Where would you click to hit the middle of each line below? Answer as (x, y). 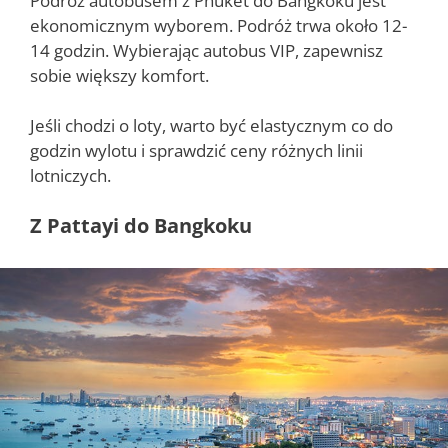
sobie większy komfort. (119, 75)
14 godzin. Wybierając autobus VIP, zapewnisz (206, 50)
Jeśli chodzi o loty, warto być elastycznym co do (211, 126)
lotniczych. (70, 176)
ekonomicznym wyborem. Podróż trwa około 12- (218, 25)
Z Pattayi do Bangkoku (141, 225)
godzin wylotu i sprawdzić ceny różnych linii (196, 151)
